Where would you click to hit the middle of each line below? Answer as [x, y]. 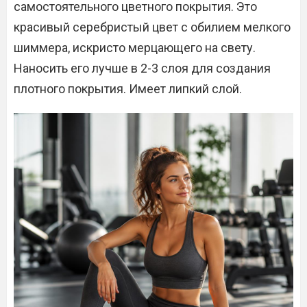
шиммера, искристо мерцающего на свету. [135, 48]
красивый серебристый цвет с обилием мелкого [152, 27]
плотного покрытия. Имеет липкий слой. [128, 89]
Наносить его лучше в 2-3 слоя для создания [142, 68]
